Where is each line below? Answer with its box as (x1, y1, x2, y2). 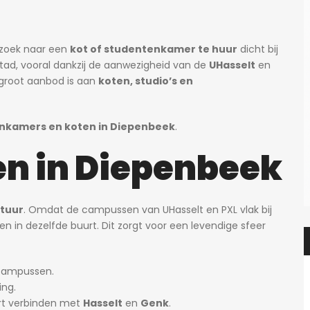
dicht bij (237, 42, 278, 56)
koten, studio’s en (98, 74, 193, 88)
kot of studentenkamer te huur (70, 42, 237, 56)
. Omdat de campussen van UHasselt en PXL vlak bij (24, 203, 272, 217)
